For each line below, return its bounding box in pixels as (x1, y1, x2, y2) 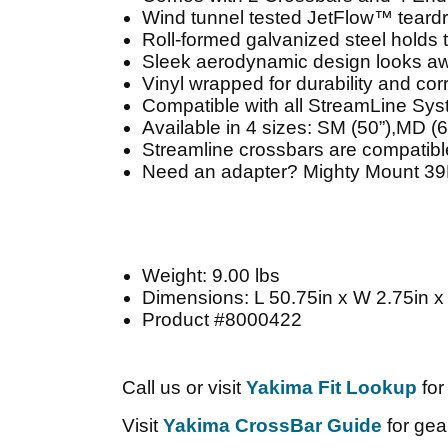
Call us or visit (122, 377, 246, 398)
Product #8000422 (142, 309, 302, 330)
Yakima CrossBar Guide (163, 415, 382, 436)
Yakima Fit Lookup (246, 377, 417, 398)
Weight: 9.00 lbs (142, 265, 280, 286)
